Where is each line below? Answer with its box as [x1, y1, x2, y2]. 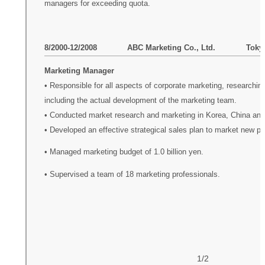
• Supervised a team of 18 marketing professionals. [44, 170, 220, 179]
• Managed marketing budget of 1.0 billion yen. [44, 148, 203, 157]
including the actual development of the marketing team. [44, 96, 237, 105]
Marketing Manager [44, 66, 114, 75]
